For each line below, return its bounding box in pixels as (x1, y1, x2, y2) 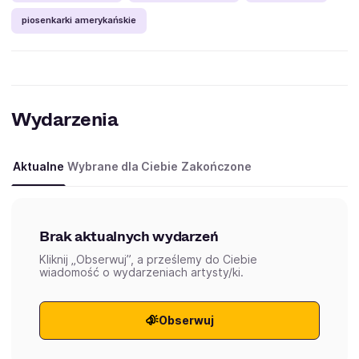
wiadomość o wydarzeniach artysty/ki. (39, 264, 244, 279)
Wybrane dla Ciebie (67, 159, 178, 173)
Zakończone (181, 159, 252, 173)
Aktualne (13, 159, 64, 173)
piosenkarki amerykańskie (22, 14, 137, 26)
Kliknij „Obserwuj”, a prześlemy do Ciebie (39, 252, 257, 266)
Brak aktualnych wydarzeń (39, 225, 219, 247)
